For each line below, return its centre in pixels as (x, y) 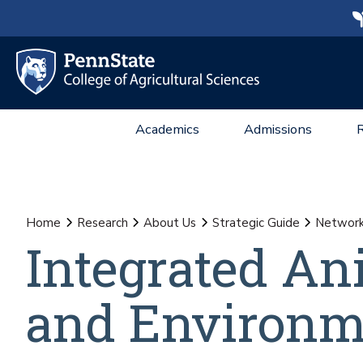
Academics (167, 129)
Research (102, 223)
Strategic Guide (256, 223)
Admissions (278, 129)
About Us (170, 223)
